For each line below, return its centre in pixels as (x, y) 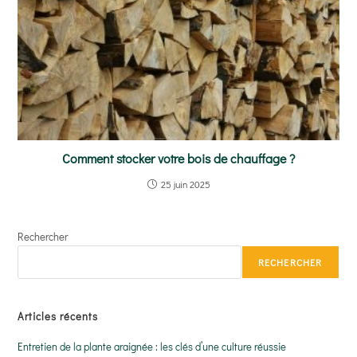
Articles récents (58, 316)
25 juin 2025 (185, 184)
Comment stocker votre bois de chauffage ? (178, 158)
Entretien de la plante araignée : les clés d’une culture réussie (152, 346)
